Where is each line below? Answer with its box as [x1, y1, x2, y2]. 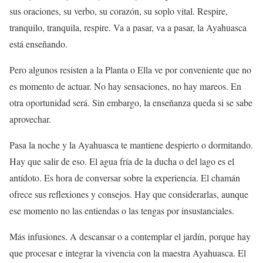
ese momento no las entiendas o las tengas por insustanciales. [9, 204, 237, 217]
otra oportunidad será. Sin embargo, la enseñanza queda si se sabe [9, 96, 252, 109]
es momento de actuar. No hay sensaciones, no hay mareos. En [9, 80, 241, 93]
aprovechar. [9, 113, 54, 126]
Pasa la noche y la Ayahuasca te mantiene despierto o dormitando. [9, 139, 253, 151]
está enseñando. [9, 38, 70, 50]
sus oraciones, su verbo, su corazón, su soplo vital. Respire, [9, 5, 228, 18]
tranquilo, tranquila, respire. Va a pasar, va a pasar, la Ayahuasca [9, 21, 247, 34]
